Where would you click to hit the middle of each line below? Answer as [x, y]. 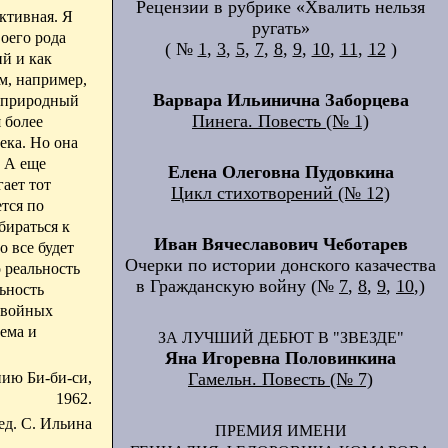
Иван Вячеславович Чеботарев [280, 244]
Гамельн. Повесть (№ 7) [280, 379]
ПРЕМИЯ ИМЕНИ [280, 430]
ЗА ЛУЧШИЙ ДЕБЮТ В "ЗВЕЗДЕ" [280, 337]
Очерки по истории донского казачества [280, 265]
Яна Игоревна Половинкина [280, 358]
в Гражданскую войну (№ [237, 286]
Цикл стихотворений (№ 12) [280, 193]
